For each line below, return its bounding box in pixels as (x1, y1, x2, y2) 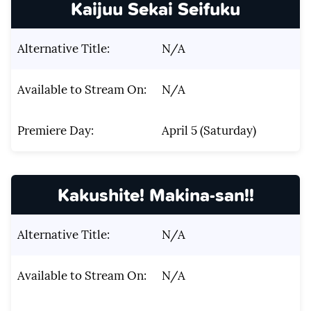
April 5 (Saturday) (161, 123, 256, 139)
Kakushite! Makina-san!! (57, 180, 254, 208)
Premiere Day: (17, 123, 94, 139)
